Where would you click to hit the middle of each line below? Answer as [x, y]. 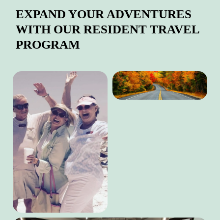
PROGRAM [48, 45]
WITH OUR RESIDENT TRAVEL [108, 29]
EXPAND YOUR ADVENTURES [104, 14]
